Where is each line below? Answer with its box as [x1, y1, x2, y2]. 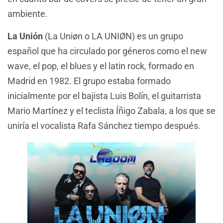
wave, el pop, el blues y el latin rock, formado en [7, 60, 194, 71]
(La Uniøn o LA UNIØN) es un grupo [45, 30, 183, 41]
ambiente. [7, 8, 48, 19]
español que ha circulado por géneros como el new [7, 45, 207, 56]
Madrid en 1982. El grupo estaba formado [7, 75, 171, 86]
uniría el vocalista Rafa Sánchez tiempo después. [7, 120, 201, 131]
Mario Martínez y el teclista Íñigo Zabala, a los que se [7, 105, 216, 116]
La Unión [7, 30, 45, 41]
